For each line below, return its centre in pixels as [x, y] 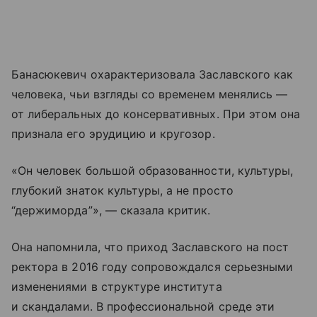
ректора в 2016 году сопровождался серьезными [152, 267]
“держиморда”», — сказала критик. [111, 211]
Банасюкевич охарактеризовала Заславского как [152, 75]
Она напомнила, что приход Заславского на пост [150, 247]
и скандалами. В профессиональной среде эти [143, 307]
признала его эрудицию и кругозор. [113, 134]
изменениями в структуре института [117, 287]
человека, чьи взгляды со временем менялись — [150, 94]
